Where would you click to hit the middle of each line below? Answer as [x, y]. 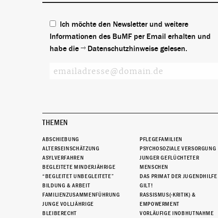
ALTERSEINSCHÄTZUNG [71, 149]
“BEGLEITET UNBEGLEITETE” [78, 176]
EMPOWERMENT [160, 204]
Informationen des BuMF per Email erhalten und [130, 36]
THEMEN [55, 123]
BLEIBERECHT [60, 213]
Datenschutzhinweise [123, 49]
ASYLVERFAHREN [63, 158]
